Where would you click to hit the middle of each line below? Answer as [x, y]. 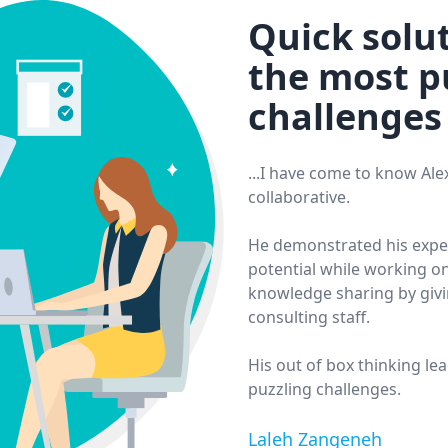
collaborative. [299, 197]
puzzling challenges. [324, 389]
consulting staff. [309, 317]
